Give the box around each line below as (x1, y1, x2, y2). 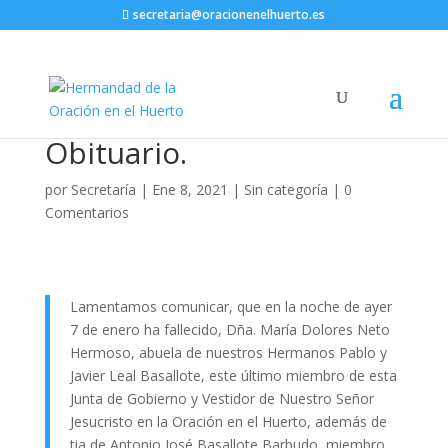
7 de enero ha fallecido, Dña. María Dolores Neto (69, 320, 390, 339)
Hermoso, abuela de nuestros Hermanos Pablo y (69, 343, 387, 362)
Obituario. (44, 132, 187, 173)
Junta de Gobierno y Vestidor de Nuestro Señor (69, 389, 374, 408)
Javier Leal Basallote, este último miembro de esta (69, 366, 397, 385)
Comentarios (44, 203, 129, 222)
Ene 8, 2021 (151, 180, 228, 199)
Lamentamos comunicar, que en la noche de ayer (69, 297, 392, 316)
